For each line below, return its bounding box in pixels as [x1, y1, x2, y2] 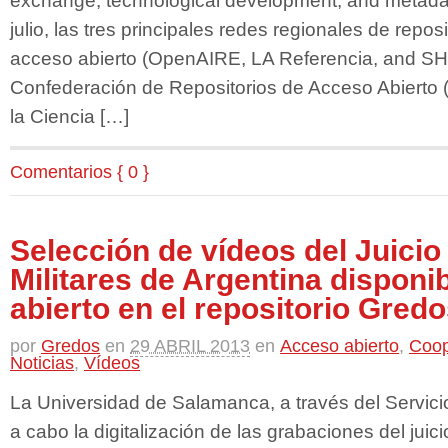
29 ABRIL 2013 [130, 335, 250, 356]
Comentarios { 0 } [10, 161, 149, 182]
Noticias [10, 352, 74, 373]
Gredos [41, 335, 100, 356]
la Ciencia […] [10, 105, 129, 128]
